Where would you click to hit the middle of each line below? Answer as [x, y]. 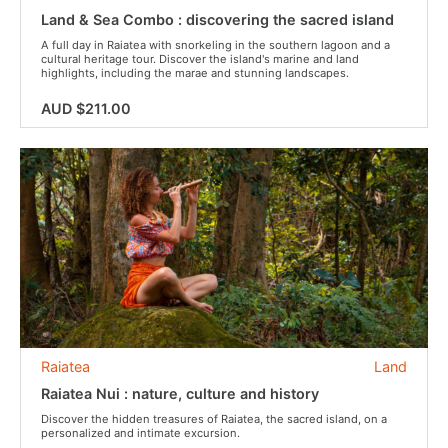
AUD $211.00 [86, 108]
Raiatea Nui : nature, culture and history [180, 393]
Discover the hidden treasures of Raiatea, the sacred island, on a [214, 419]
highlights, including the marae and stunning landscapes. [195, 73]
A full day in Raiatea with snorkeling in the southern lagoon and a [215, 45]
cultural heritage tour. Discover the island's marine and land [200, 59]
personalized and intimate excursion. [140, 433]
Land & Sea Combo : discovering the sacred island [217, 19]
